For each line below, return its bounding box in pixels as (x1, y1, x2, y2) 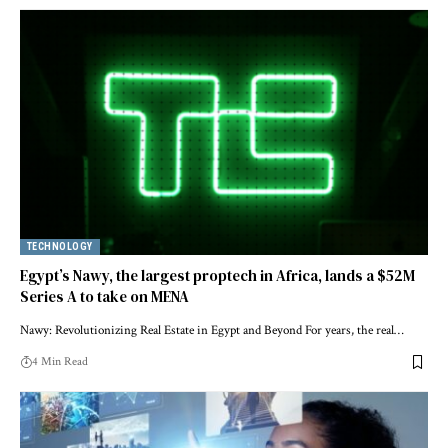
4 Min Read (32, 354, 88, 370)
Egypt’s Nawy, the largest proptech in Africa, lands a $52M (20, 265, 415, 287)
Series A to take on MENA (20, 286, 189, 308)
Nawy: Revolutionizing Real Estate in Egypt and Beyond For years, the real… (20, 322, 404, 340)
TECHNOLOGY (27, 241, 93, 253)
